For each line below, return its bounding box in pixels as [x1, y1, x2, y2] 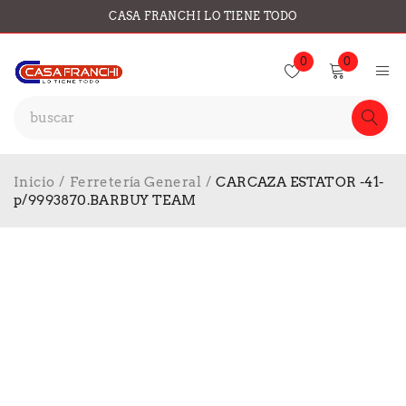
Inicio [14, 174, 55, 190]
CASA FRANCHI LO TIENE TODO [109, 9, 297, 23]
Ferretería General [69, 174, 202, 190]
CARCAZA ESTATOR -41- [216, 174, 384, 190]
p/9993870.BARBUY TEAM [14, 192, 197, 208]
